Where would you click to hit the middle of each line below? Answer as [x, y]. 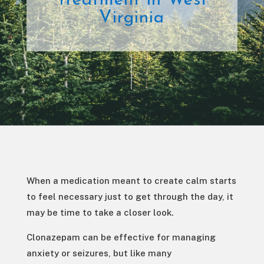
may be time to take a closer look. [101, 213]
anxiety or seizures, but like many [99, 253]
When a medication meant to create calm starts [131, 181]
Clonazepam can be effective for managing [121, 237]
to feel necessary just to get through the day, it [130, 197]
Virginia [132, 18]
